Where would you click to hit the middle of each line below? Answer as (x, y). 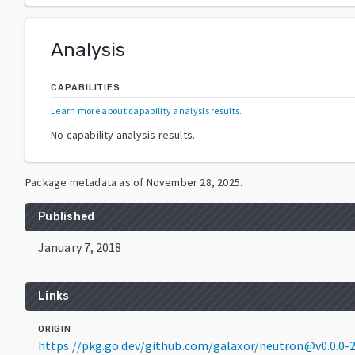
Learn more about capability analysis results (145, 110)
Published (67, 216)
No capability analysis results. (123, 134)
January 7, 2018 (80, 247)
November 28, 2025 (193, 182)
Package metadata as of (85, 182)
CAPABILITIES (86, 87)
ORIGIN (55, 329)
